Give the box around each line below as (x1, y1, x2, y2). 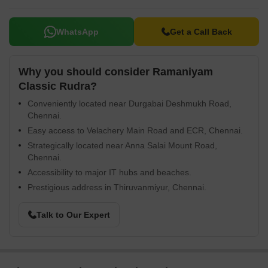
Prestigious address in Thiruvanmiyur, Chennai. (28, 182, 206, 192)
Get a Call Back (169, 27, 232, 36)
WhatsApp (56, 27, 99, 36)
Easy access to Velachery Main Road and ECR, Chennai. (28, 126, 243, 135)
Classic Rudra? (19, 80, 97, 92)
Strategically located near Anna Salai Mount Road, (28, 141, 217, 150)
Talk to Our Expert (36, 210, 110, 220)
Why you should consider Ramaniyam (19, 66, 213, 78)
